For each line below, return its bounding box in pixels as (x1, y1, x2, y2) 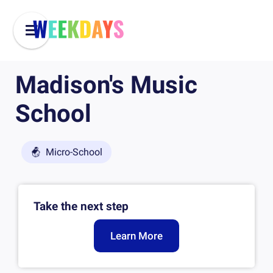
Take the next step (34, 199, 129, 213)
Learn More (110, 229, 163, 242)
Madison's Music (15, 71, 197, 99)
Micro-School (45, 146, 102, 158)
